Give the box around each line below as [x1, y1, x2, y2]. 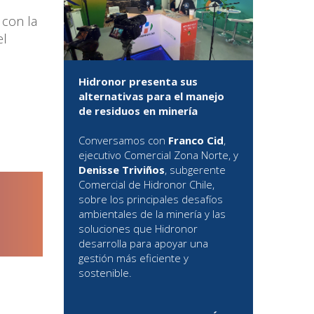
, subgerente [165, 163, 226, 177]
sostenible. [78, 266, 132, 280]
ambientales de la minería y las [78, 207, 226, 221]
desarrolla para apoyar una [78, 236, 208, 251]
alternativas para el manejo [78, 89, 224, 104]
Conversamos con [78, 133, 168, 148]
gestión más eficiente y [78, 251, 189, 266]
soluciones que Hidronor [78, 221, 198, 236]
